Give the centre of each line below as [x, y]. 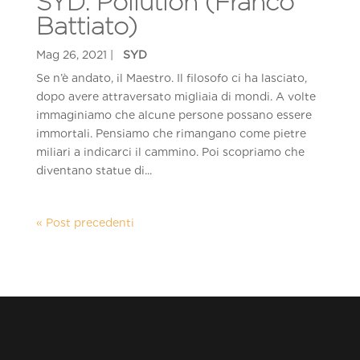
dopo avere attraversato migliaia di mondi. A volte [176, 97]
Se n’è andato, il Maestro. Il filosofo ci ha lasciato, [171, 78]
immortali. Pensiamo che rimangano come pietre [171, 134]
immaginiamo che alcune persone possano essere [174, 115]
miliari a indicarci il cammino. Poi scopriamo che [170, 152]
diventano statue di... [94, 171]
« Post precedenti [85, 223]
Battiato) [86, 26]
